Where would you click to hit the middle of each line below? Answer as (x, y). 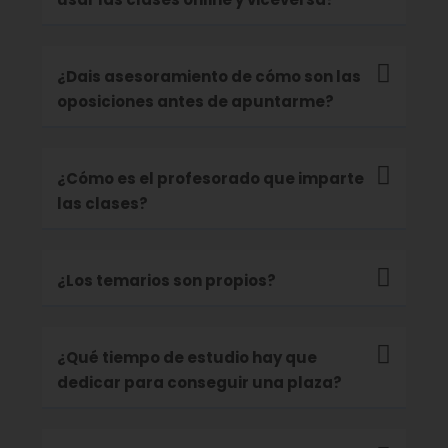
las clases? (102, 204)
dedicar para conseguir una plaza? (199, 383)
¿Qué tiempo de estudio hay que (187, 358)
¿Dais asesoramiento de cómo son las (209, 77)
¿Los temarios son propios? (166, 281)
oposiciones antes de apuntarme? (195, 102)
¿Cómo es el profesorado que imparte (210, 179)
